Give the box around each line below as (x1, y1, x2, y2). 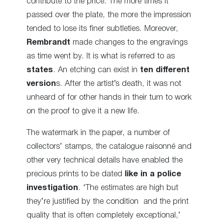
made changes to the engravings (70, 38, 188, 46)
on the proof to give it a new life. (27, 107, 139, 115)
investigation (27, 184, 78, 192)
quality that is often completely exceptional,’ (27, 211, 181, 219)
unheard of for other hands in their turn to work (27, 93, 192, 101)
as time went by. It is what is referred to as (27, 52, 175, 60)
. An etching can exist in (53, 66, 140, 74)
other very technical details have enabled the (27, 156, 183, 164)
